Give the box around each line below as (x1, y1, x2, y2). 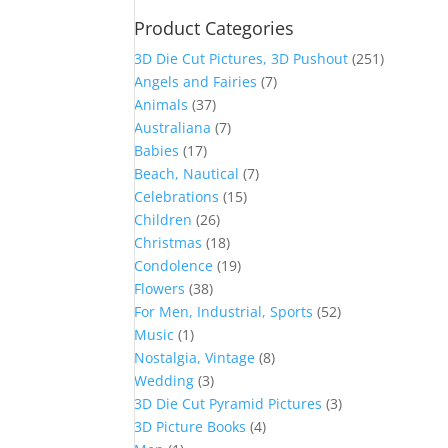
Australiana (134, 118, 212, 137)
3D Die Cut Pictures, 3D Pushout (134, 49, 349, 68)
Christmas (134, 233, 203, 252)
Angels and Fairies (134, 72, 258, 91)
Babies (134, 141, 180, 160)
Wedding (134, 371, 195, 390)
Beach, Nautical (134, 164, 240, 183)
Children (134, 210, 193, 229)
